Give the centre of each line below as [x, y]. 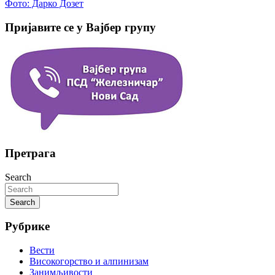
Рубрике [27, 227]
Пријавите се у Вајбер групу [80, 27]
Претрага [30, 153]
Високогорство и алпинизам [89, 261]
